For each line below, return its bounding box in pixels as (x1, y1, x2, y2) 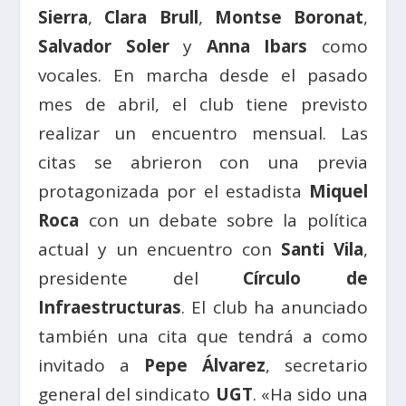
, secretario (265, 353, 368, 378)
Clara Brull (104, 5, 198, 30)
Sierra (38, 5, 89, 30)
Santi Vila (280, 237, 363, 262)
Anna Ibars (206, 34, 308, 59)
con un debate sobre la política (79, 208, 368, 233)
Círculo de (198, 266, 368, 291)
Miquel (308, 179, 368, 204)
